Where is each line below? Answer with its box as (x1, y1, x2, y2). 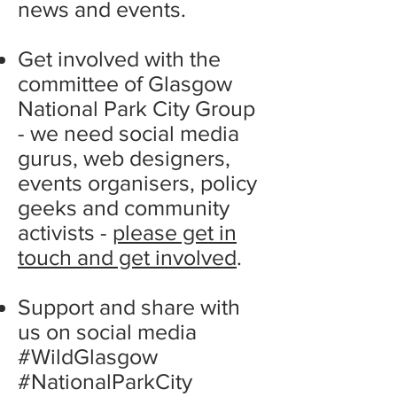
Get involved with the (18, 46, 221, 71)
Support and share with (18, 294, 240, 319)
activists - (18, 220, 113, 245)
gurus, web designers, (18, 145, 230, 170)
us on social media (18, 319, 197, 344)
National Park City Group (18, 96, 255, 121)
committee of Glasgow (18, 71, 232, 96)
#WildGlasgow (18, 344, 158, 369)
